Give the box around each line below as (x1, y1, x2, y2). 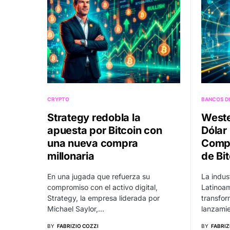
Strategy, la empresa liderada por (47, 193, 160, 202)
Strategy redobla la (47, 111, 141, 124)
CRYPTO (47, 95, 69, 102)
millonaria (47, 149, 94, 162)
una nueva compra (47, 137, 138, 149)
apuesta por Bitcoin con (47, 124, 162, 137)
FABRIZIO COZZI (57, 222, 99, 229)
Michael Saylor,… (47, 204, 104, 213)
